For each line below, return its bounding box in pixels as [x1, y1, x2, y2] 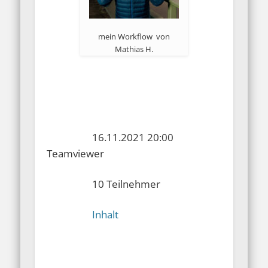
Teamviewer [47, 147, 105, 161]
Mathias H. [115, 44, 153, 55]
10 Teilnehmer [47, 177, 161, 191]
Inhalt [92, 208, 119, 222]
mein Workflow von [98, 31, 170, 42]
